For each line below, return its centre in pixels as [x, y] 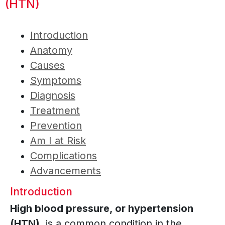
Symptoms [56, 81]
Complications [64, 156]
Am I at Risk [58, 141]
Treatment [55, 111]
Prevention [56, 126]
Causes [47, 66]
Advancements [66, 171]
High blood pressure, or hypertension [102, 209]
